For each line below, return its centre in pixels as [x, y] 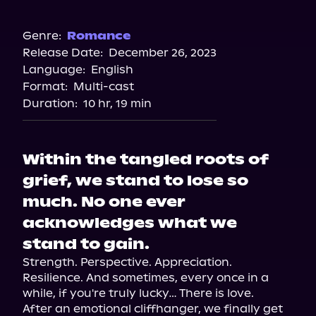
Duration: [50, 103]
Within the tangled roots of [146, 159]
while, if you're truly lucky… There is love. [138, 293]
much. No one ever [104, 202]
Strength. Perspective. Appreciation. [127, 262]
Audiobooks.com [158, 77]
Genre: [42, 36]
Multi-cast [104, 86]
